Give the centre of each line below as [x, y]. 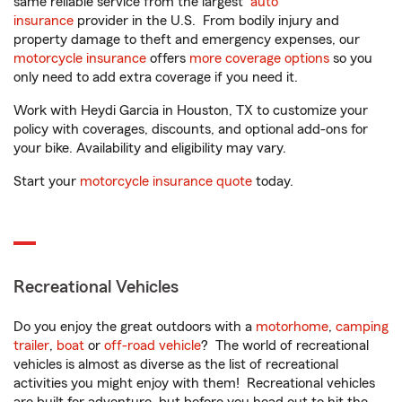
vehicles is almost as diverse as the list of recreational [176, 364]
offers [168, 58]
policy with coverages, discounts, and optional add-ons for [191, 129]
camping [362, 327]
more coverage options [259, 58]
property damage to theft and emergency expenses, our [187, 39]
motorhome [292, 327]
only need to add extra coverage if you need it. [157, 77]
